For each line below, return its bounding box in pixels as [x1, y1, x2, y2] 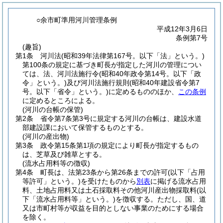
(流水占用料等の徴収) [22, 159, 90, 167]
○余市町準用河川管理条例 [36, 16, 117, 24]
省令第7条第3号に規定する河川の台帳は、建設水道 [40, 114, 202, 122]
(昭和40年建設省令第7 [129, 79, 200, 87]
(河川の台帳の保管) [22, 106, 83, 113]
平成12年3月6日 [157, 25, 208, 33]
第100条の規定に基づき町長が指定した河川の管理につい [22, 61, 202, 69]
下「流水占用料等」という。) [22, 195, 115, 203]
